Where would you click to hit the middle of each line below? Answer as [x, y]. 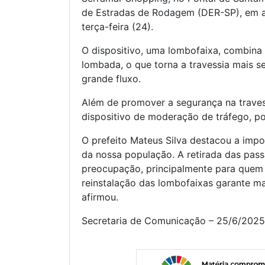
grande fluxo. [111, 79]
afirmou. [100, 197]
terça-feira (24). [117, 27]
